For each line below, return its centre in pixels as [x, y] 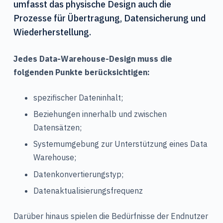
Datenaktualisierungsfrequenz [88, 191]
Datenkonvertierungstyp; [78, 174]
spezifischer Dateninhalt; [78, 97]
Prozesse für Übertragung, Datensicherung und [109, 18]
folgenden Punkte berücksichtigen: [81, 72]
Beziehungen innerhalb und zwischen [100, 114]
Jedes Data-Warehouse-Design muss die [93, 58]
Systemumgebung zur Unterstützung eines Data [120, 144]
